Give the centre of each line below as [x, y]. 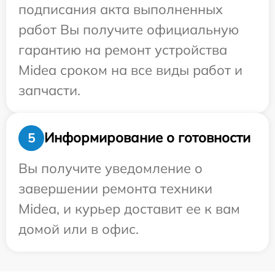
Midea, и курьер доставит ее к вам [129, 208]
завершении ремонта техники [115, 188]
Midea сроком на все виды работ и [130, 70]
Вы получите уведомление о [110, 168]
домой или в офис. [79, 229]
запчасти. [49, 90]
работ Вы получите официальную [129, 29]
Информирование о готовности [147, 138]
